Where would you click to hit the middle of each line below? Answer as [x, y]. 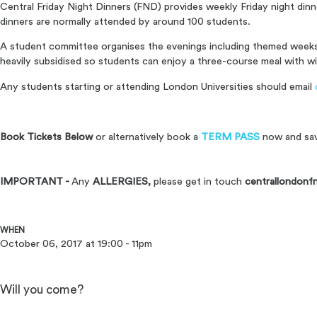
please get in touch [198, 181]
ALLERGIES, [120, 181]
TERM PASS [230, 137]
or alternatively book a [147, 137]
